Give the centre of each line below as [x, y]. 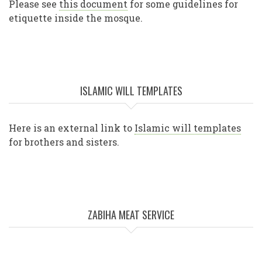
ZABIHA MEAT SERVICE [131, 215]
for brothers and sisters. [64, 142]
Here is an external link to [72, 128]
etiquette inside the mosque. [76, 18]
